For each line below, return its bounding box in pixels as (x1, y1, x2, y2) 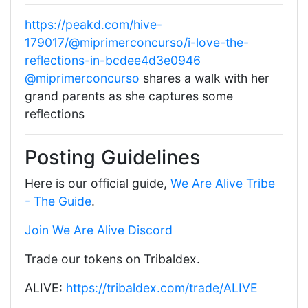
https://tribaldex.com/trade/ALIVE (66, 280, 258, 296)
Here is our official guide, (25, 176, 170, 191)
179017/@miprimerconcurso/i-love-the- (25, 35, 249, 50)
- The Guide (25, 194, 91, 209)
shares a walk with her (140, 71, 269, 86)
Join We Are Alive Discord (25, 223, 173, 238)
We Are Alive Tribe (170, 176, 275, 191)
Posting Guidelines (25, 145, 200, 170)
